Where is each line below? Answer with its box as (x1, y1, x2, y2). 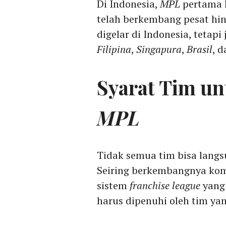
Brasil (187, 42, 212, 56)
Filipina (97, 42, 131, 56)
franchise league (130, 179, 200, 193)
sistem (97, 179, 130, 193)
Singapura (136, 42, 182, 56)
